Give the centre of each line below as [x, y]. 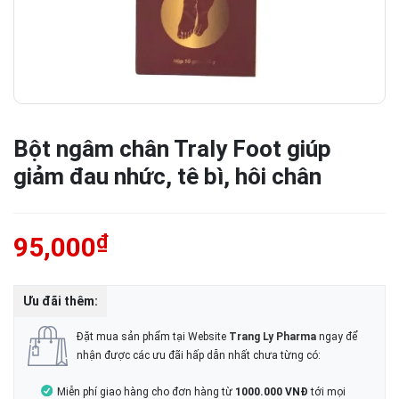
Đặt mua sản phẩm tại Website [153, 336]
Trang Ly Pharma [273, 336]
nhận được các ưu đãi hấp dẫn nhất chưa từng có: [199, 355]
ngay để [337, 336]
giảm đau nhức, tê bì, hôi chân [167, 176]
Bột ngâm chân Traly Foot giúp [172, 149]
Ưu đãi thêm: [61, 301]
